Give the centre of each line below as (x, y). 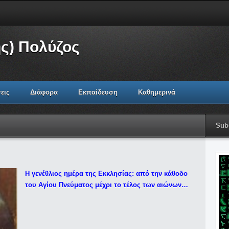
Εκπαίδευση (98, 92)
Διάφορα (44, 92)
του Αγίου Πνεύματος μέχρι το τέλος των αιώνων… (107, 185)
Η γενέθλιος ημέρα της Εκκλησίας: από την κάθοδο (106, 174)
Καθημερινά (157, 92)
